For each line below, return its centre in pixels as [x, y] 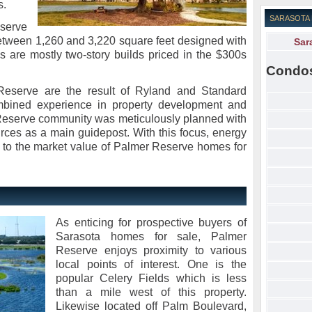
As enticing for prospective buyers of [151, 223]
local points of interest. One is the [151, 264]
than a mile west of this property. [151, 292]
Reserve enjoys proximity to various [151, 250]
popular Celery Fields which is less [151, 278]
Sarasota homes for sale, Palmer [151, 236]
